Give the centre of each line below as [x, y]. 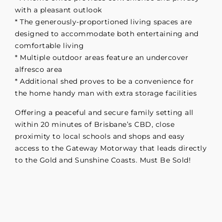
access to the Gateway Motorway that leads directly [111, 148]
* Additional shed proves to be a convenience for [104, 82]
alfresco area [39, 70]
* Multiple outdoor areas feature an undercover [102, 58]
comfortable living [49, 46]
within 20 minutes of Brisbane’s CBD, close [95, 124]
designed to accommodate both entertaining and [107, 34]
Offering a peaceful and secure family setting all [104, 112]
